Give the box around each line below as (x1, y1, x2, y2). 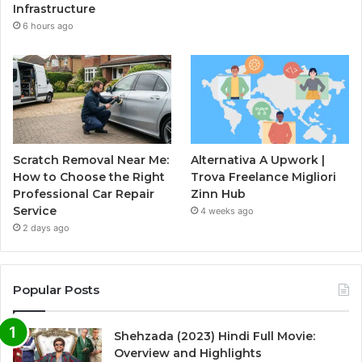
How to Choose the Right (13, 170, 165, 185)
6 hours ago (23, 20, 74, 32)
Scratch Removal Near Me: (13, 153, 169, 168)
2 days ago (23, 222, 69, 234)
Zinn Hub (191, 187, 246, 202)
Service (13, 204, 57, 219)
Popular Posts (13, 282, 99, 298)
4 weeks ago (200, 205, 255, 217)
